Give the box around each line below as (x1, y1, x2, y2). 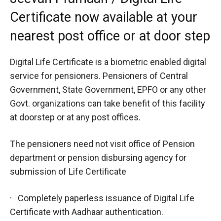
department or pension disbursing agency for (10, 152, 186, 163)
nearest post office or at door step (10, 28, 210, 44)
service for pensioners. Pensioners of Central (10, 70, 188, 81)
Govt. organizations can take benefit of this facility (10, 98, 205, 109)
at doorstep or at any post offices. (10, 111, 141, 122)
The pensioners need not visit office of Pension (10, 138, 195, 149)
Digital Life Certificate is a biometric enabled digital (10, 56, 206, 67)
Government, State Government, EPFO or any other (10, 84, 206, 95)
